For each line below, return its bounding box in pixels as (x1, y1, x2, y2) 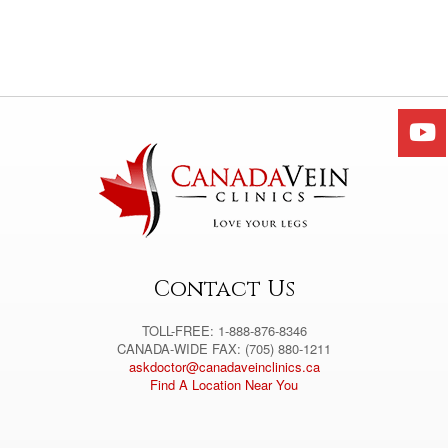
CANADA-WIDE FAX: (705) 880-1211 (117, 339, 331, 358)
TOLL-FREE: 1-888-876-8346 (141, 321, 307, 340)
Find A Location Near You (150, 375, 298, 394)
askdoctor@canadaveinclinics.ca (128, 357, 320, 376)
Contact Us (153, 275, 295, 304)
